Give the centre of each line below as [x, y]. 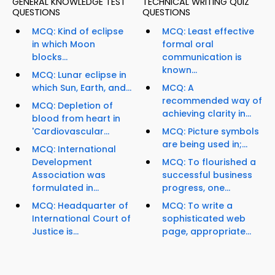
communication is [202, 57]
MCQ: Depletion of [72, 106]
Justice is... [55, 232]
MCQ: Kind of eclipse [78, 32]
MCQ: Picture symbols [211, 132]
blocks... [50, 57]
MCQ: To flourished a [209, 162]
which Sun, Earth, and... [82, 88]
